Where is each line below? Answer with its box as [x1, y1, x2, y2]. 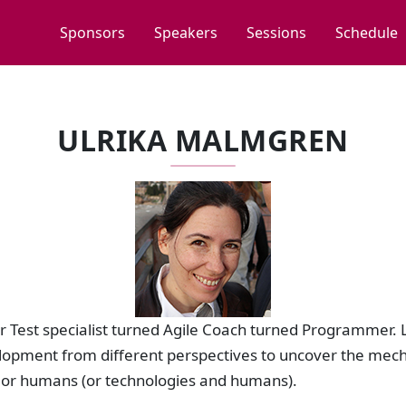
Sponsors [60, 23, 125, 43]
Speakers [154, 23, 217, 43]
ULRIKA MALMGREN [57, 121, 349, 159]
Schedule [335, 23, 398, 43]
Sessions [246, 23, 306, 43]
